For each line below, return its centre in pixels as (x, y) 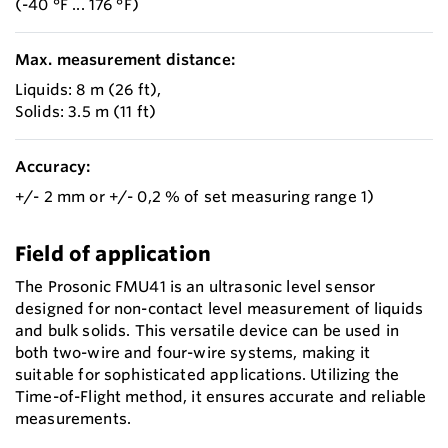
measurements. (73, 418)
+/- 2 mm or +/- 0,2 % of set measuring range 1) (195, 196)
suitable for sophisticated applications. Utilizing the (207, 374)
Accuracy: (53, 166)
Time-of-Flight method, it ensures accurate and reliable (221, 396)
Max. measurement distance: (125, 59)
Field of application (113, 253)
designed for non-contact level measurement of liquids (219, 308)
